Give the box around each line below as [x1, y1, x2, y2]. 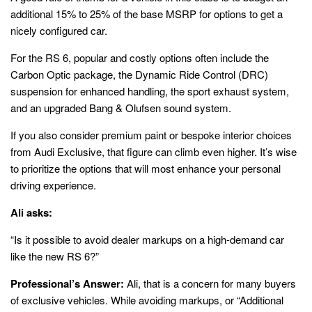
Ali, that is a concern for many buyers [124, 276, 296, 291]
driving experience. [10, 178, 96, 193]
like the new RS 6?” [10, 249, 99, 264]
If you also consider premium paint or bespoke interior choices [10, 127, 292, 143]
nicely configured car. [10, 23, 107, 38]
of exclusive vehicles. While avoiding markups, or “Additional [10, 292, 283, 308]
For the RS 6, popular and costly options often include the [10, 50, 269, 65]
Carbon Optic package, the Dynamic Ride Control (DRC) [10, 67, 268, 82]
